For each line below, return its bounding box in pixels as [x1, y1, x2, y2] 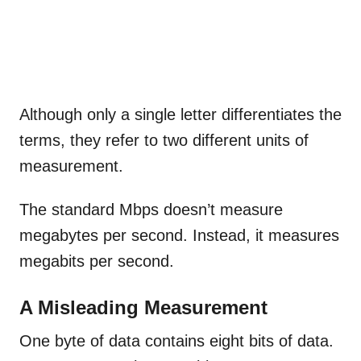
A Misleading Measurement [19, 297, 268, 319]
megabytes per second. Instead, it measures [19, 226, 339, 245]
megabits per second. [19, 252, 179, 271]
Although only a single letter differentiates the [19, 106, 342, 124]
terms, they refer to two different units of [19, 131, 309, 150]
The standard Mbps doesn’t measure [19, 201, 283, 219]
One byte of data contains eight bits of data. [19, 332, 334, 351]
